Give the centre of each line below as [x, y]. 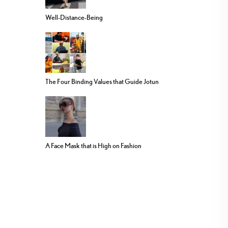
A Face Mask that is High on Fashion [93, 145]
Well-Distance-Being [74, 17]
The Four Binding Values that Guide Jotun [102, 81]
